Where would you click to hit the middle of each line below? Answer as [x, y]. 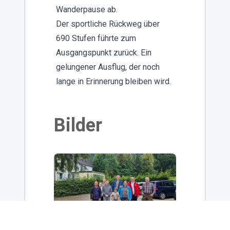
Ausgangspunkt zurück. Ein [104, 52]
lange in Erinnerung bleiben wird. [113, 81]
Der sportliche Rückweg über [108, 24]
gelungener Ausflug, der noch [108, 67]
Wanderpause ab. [88, 9]
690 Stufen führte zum [96, 38]
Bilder [78, 125]
